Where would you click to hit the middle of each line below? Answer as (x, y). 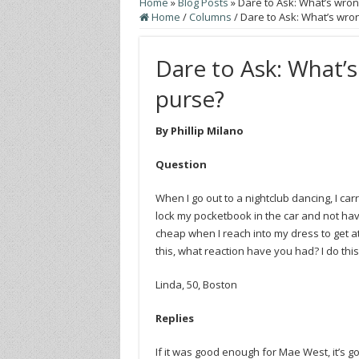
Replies (174, 318)
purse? (190, 98)
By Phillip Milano (199, 130)
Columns (210, 16)
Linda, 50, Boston (196, 284)
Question (181, 164)
